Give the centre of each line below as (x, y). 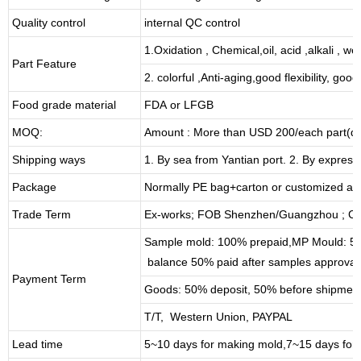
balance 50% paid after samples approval (251, 261)
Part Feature (44, 63)
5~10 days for (179, 344)
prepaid (269, 241)
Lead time (37, 344)
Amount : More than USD (210, 132)
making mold (249, 344)
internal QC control (192, 22)
